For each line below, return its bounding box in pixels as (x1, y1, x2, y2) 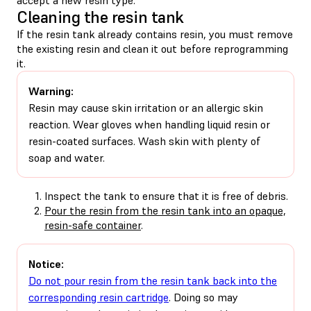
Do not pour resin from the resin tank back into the (28, 273, 277, 287)
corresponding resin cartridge (28, 289, 169, 304)
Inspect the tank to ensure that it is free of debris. (44, 188, 288, 203)
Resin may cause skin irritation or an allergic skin (28, 100, 263, 115)
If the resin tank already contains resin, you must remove (17, 26, 293, 41)
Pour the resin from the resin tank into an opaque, (44, 203, 286, 217)
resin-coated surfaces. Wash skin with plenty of (28, 133, 260, 148)
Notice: (28, 256, 64, 271)
